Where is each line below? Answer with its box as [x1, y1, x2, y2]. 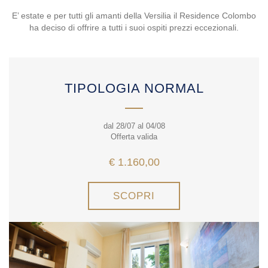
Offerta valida [111, 132, 157, 141]
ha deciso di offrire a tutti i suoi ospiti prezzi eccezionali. [29, 23, 239, 32]
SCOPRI [113, 190, 155, 202]
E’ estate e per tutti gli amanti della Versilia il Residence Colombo [12, 11, 256, 20]
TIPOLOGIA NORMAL [64, 81, 204, 96]
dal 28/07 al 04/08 [103, 121, 165, 130]
